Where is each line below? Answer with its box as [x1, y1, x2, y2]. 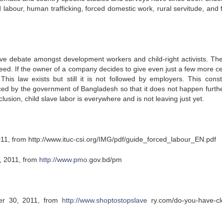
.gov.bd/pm [87, 156, 122, 164]
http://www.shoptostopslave [61, 196, 147, 204]
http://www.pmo [39, 156, 87, 164]
